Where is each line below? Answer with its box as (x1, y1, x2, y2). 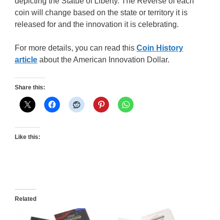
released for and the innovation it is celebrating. (15, 20, 179, 28)
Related (15, 195, 36, 202)
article (15, 55, 37, 64)
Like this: (15, 133, 40, 140)
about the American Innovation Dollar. (37, 55, 169, 64)
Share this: (15, 83, 45, 91)
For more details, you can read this (15, 43, 137, 52)
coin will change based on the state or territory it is (15, 8, 188, 17)
